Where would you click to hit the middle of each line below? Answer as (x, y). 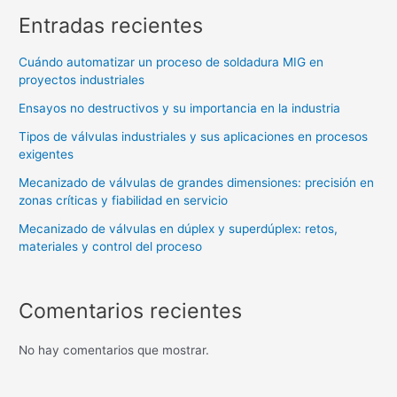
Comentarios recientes (131, 310)
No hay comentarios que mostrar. (114, 350)
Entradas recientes (111, 25)
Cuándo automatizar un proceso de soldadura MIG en (171, 62)
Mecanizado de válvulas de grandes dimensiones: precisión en (197, 182)
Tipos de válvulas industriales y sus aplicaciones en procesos (194, 136)
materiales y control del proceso (111, 246)
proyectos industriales (82, 79)
